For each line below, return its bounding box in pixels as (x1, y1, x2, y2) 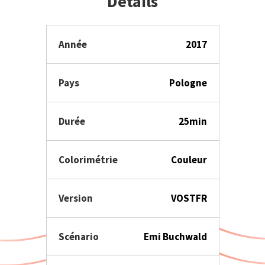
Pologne (169, 76, 207, 89)
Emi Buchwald (143, 230, 207, 243)
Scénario (58, 230, 99, 243)
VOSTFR (170, 192, 207, 205)
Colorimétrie (58, 153, 118, 166)
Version (58, 192, 93, 205)
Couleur (170, 153, 207, 166)
